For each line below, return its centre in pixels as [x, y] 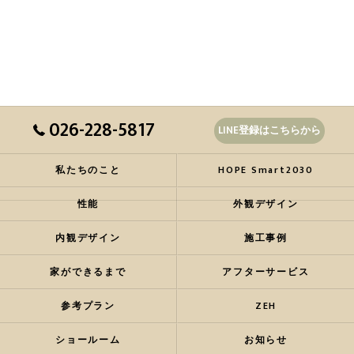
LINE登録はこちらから [269, 130]
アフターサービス [266, 272]
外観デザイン [266, 204]
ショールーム [88, 340]
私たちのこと [88, 170]
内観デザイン [88, 238]
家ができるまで [88, 272]
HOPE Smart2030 [266, 170]
